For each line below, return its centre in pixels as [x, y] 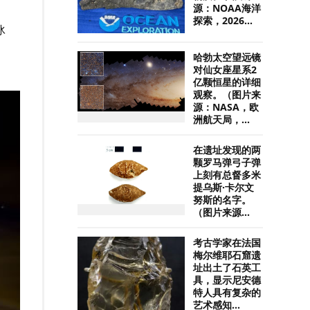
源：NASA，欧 [226, 107]
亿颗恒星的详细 [227, 82]
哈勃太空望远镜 [227, 57]
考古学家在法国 [227, 243]
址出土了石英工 [227, 267]
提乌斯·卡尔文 [224, 187]
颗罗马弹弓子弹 [227, 162]
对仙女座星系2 [225, 70]
